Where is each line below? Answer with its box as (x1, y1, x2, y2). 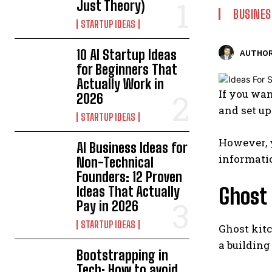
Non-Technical (76, 154, 154, 171)
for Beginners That (76, 61, 178, 78)
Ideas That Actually (76, 183, 180, 200)
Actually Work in (76, 76, 165, 92)
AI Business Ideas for (76, 140, 188, 156)
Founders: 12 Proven (76, 169, 183, 185)
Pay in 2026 (76, 198, 139, 214)
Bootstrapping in (76, 247, 169, 263)
